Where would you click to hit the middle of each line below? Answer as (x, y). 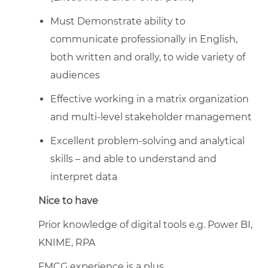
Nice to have (68, 200)
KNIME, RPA (67, 242)
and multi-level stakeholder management (151, 117)
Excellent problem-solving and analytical (147, 141)
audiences (75, 75)
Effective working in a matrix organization (150, 99)
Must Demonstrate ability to (118, 21)
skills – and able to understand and (133, 159)
